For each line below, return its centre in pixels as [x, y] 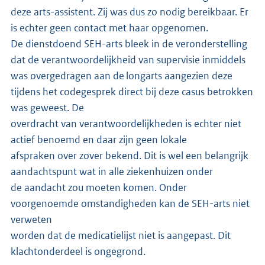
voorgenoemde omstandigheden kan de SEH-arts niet [130, 203]
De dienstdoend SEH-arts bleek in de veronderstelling [129, 43]
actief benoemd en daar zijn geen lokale [100, 139]
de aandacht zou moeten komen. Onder [99, 187]
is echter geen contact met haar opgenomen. [110, 28]
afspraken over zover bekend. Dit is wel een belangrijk [130, 155]
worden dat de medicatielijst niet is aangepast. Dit [121, 235]
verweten [32, 219]
